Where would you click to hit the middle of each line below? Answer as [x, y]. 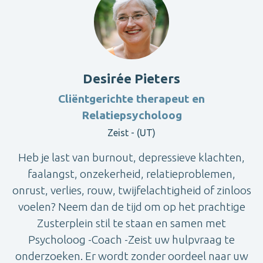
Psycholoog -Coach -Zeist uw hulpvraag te [131, 240]
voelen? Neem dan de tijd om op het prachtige [131, 207]
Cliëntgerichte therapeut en [131, 99]
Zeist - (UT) [131, 133]
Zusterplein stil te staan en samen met [131, 223]
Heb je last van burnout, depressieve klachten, [131, 158]
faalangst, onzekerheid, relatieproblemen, [131, 174]
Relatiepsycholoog [131, 115]
